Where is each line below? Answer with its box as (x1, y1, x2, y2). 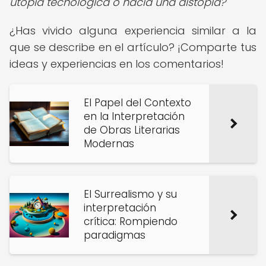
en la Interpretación (84, 109, 185, 123)
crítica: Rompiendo (84, 214, 178, 229)
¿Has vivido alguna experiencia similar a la (9, 23, 256, 38)
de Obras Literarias (84, 123, 180, 137)
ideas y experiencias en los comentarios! (9, 56, 224, 71)
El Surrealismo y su (84, 187, 177, 201)
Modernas (84, 137, 134, 151)
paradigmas (84, 228, 145, 242)
